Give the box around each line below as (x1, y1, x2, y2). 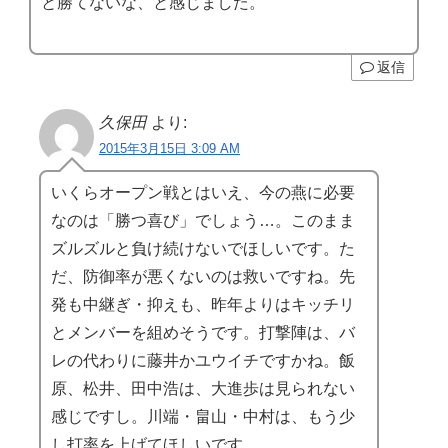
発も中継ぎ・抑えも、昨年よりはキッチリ (51, 295, 355, 313)
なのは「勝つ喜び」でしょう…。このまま (51, 211, 355, 229)
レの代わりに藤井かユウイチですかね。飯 (51, 351, 355, 369)
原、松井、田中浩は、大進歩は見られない (51, 379, 355, 397)
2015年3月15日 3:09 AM (99, 140, 240, 156)
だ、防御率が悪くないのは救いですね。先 (51, 267, 355, 285)
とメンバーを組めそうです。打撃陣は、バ (51, 323, 355, 341)
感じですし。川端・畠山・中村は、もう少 (51, 407, 355, 425)
